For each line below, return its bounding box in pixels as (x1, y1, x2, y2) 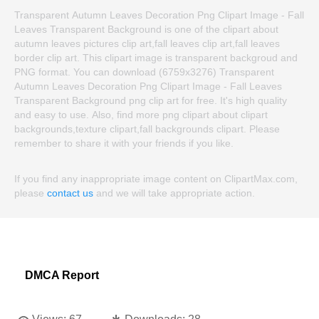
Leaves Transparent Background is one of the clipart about (14, 23, 278, 36)
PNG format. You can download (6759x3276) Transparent (14, 66, 274, 78)
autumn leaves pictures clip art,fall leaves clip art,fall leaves (14, 38, 280, 50)
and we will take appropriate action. (93, 187, 255, 199)
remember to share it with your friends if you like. (14, 137, 234, 150)
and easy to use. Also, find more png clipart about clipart (14, 109, 268, 121)
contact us (47, 187, 93, 199)
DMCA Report (25, 269, 99, 282)
